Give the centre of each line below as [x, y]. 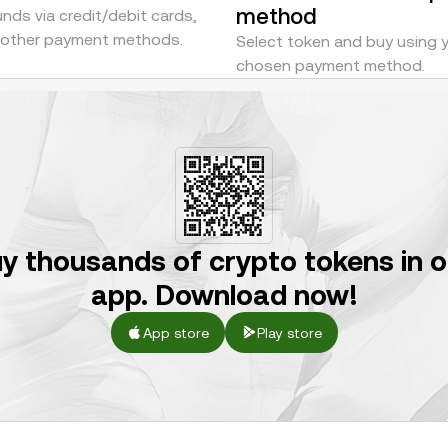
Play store [289, 332]
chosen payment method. [330, 65]
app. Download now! [224, 295]
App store [175, 332]
